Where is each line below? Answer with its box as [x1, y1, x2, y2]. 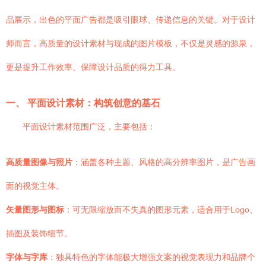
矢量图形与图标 [6, 205, 64, 214]
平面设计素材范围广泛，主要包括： [23, 122, 156, 131]
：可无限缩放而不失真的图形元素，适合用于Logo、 [64, 205, 258, 214]
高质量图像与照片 [6, 157, 72, 167]
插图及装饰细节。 [6, 229, 72, 238]
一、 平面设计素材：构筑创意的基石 [6, 97, 160, 108]
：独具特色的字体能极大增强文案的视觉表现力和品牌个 [47, 252, 255, 262]
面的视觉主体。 [6, 181, 64, 191]
